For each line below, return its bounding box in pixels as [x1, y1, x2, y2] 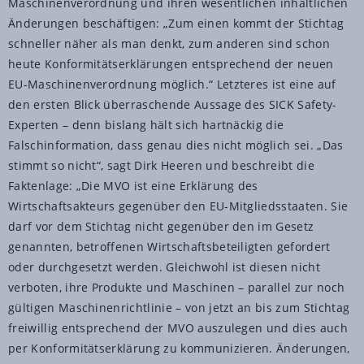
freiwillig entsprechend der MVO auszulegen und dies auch [8, 319, 348, 336]
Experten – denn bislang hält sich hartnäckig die [8, 116, 284, 132]
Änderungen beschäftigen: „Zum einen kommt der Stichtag [8, 15, 344, 31]
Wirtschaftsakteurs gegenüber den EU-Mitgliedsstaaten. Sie [8, 197, 349, 214]
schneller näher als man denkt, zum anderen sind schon [8, 35, 330, 51]
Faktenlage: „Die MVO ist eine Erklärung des [8, 177, 258, 193]
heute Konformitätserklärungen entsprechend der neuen [8, 55, 334, 71]
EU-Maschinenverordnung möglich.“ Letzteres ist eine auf [8, 76, 336, 92]
